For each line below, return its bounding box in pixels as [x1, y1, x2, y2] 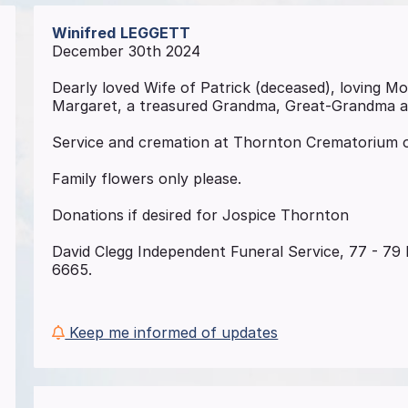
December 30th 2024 [52, 42, 201, 61]
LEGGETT [120, 24, 191, 43]
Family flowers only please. [52, 169, 242, 189]
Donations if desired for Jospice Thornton [52, 206, 350, 225]
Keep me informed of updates [65, 323, 279, 342]
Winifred [52, 24, 117, 43]
